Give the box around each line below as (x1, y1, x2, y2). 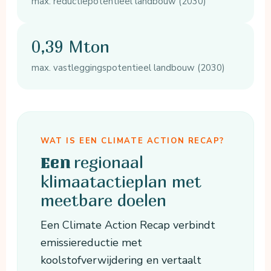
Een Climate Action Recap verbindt (41, 218, 216, 233)
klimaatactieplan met (41, 171, 202, 192)
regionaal (74, 152, 144, 172)
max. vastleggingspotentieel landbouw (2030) (31, 62, 226, 74)
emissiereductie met (41, 235, 143, 250)
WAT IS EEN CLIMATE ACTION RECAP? (41, 135, 224, 147)
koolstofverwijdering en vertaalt (41, 253, 202, 268)
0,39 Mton (31, 36, 110, 57)
